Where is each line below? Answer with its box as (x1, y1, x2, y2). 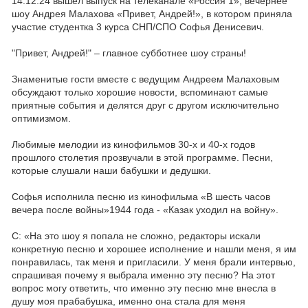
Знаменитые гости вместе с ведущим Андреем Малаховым (12, 74, 280, 85)
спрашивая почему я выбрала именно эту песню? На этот (12, 269, 275, 280)
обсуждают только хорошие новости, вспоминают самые (12, 87, 268, 98)
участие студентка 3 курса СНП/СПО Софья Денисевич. (12, 21, 267, 32)
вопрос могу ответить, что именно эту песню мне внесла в (12, 283, 276, 294)
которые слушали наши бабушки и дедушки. (12, 165, 211, 176)
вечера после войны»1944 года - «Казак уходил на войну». (12, 204, 281, 215)
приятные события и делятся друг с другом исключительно (12, 100, 279, 111)
